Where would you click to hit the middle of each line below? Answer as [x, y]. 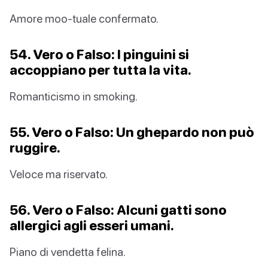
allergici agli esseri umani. [92, 225]
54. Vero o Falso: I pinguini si [99, 54]
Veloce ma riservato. [59, 173]
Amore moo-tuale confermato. [84, 18]
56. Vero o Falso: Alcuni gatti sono [118, 209]
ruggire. [35, 147]
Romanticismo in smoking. [74, 96]
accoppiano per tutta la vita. [100, 69]
